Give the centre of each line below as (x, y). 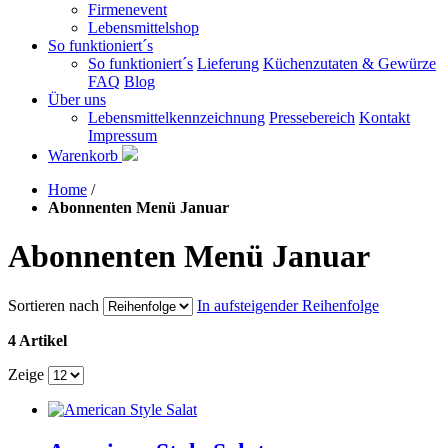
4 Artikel (37, 340)
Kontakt (384, 117)
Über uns (77, 99)
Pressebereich (312, 117)
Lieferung (228, 63)
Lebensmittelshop (143, 27)
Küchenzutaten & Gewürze (349, 63)
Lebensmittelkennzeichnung (176, 117)
